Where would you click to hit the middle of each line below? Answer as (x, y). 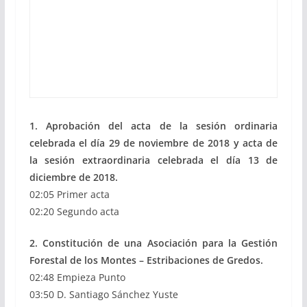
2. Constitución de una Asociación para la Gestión (153, 243)
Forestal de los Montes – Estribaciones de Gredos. (146, 260)
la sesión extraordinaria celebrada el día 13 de (153, 160)
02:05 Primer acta (69, 194)
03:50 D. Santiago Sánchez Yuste (103, 294)
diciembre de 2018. (73, 177)
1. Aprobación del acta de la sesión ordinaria (153, 126)
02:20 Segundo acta (74, 211)
